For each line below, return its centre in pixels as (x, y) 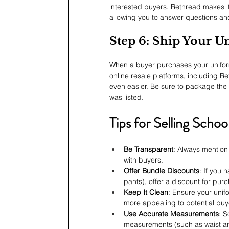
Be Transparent (148, 150)
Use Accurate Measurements (171, 214)
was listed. (127, 97)
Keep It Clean (146, 192)
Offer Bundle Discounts (162, 171)
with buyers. (143, 160)
